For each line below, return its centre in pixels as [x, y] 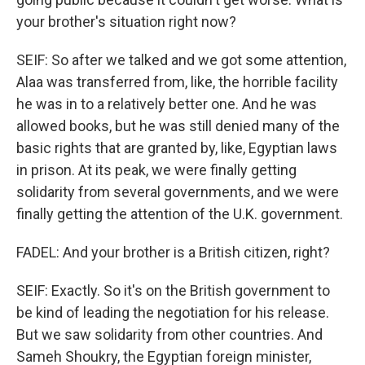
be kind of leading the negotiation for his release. [173, 312]
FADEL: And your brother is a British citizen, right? [173, 252]
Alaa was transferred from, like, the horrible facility [177, 82]
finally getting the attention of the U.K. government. [180, 214]
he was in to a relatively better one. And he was [167, 104]
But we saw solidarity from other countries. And [169, 334]
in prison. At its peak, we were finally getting [156, 170]
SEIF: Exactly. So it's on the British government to [173, 290]
